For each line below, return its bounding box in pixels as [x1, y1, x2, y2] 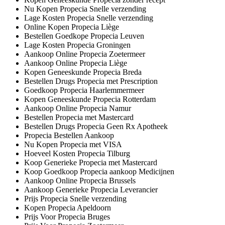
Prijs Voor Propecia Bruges [24, 212, 110, 221]
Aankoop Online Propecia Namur [24, 103, 131, 113]
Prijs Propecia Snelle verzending [24, 194, 127, 203]
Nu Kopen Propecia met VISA [24, 140, 122, 149]
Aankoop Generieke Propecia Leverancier [24, 185, 158, 194]
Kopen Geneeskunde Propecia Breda [24, 67, 142, 76]
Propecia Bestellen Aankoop [24, 131, 114, 140]
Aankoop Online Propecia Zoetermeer [24, 49, 145, 58]
